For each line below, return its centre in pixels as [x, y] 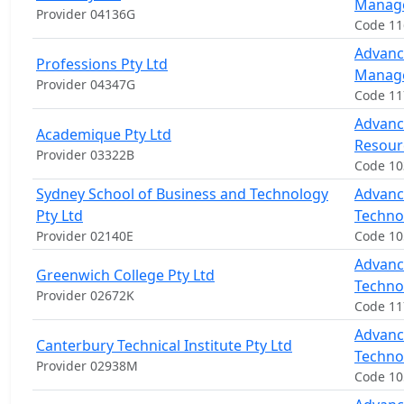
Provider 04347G [86, 84]
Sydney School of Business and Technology [182, 194]
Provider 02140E [85, 236]
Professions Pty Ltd [102, 64]
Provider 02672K [85, 295]
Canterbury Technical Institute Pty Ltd [164, 345]
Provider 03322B [85, 155]
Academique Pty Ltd [104, 134]
